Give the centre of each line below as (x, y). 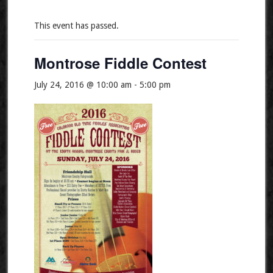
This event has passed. (76, 26)
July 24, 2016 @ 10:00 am (83, 85)
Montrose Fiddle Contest (120, 63)
